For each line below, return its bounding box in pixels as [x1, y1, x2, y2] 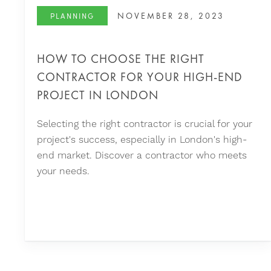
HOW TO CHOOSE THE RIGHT [37, 51, 204, 67]
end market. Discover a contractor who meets [37, 149, 247, 162]
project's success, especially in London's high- [37, 134, 247, 146]
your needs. [37, 165, 90, 177]
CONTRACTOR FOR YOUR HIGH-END [37, 69, 243, 85]
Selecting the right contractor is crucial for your [37, 118, 252, 130]
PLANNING [50, 11, 94, 21]
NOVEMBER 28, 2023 [117, 10, 224, 21]
